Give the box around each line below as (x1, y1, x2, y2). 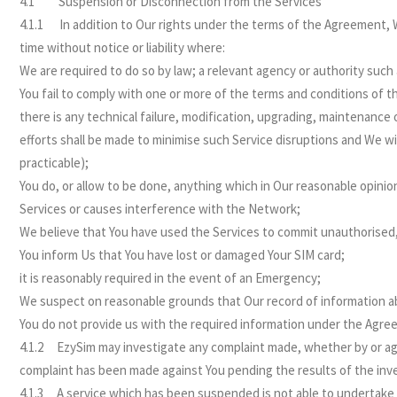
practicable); (19, 154, 90, 171)
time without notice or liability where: (19, 39, 226, 56)
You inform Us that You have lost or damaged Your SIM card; (19, 246, 346, 263)
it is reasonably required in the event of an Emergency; (19, 269, 322, 286)
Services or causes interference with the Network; (19, 200, 301, 217)
